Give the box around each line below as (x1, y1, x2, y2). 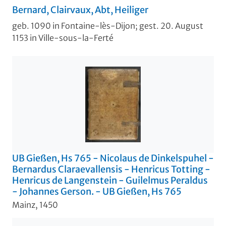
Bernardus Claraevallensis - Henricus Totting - (12, 163, 210, 176)
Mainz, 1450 (12, 199, 58, 210)
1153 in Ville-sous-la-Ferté (12, 33, 114, 43)
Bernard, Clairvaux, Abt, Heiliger (12, 4, 148, 16)
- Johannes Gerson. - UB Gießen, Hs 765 (12, 186, 182, 198)
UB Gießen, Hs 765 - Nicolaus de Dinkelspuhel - (12, 152, 214, 164)
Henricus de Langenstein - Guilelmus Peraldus (12, 175, 208, 187)
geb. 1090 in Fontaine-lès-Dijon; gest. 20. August (12, 21, 203, 31)
